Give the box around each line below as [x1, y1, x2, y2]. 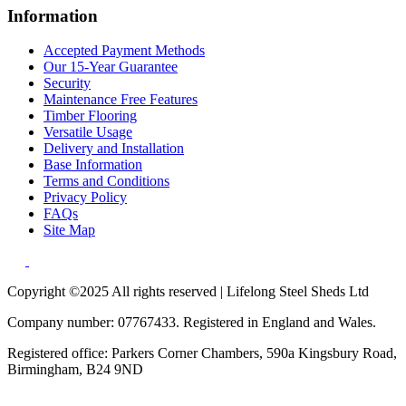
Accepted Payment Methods [43, 43, 205, 59]
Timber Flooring [43, 108, 137, 124]
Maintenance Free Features [43, 92, 198, 108]
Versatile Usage [43, 124, 132, 140]
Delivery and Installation [43, 140, 184, 157]
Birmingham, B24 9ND [7, 362, 143, 378]
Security [43, 75, 91, 92]
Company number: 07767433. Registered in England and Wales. [7, 314, 376, 331]
